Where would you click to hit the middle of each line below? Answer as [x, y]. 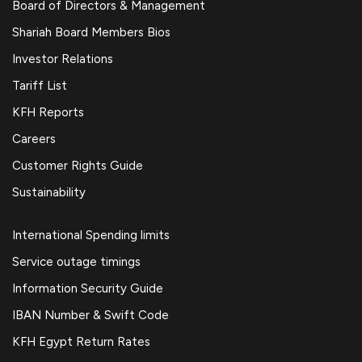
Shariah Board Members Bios [91, 32]
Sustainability [49, 192]
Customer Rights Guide [78, 166]
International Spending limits [91, 235]
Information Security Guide [88, 288]
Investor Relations [63, 59]
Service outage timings [76, 262]
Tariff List [40, 86]
